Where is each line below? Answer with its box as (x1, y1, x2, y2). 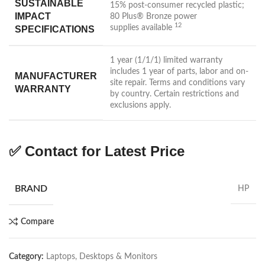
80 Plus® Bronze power (110, 12, 197, 21)
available (141, 24, 172, 33)
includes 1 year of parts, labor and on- (110, 67, 248, 76)
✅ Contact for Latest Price (9, 143, 185, 160)
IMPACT (15, 11, 51, 22)
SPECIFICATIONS (15, 24, 95, 35)
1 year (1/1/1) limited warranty (110, 56, 222, 65)
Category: (9, 253, 44, 261)
